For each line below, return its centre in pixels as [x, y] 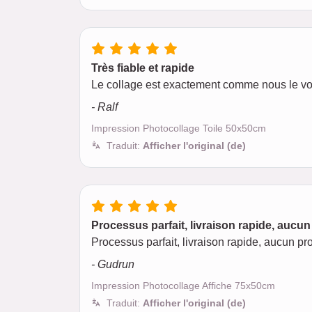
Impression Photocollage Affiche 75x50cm [183, 286]
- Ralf [104, 107]
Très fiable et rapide [143, 68]
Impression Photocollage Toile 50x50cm [179, 128]
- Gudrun [113, 264]
